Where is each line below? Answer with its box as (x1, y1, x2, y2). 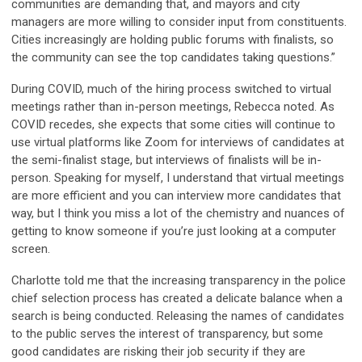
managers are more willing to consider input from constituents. (11, 15, 347, 30)
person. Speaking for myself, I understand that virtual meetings (11, 170, 344, 186)
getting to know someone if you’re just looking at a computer (11, 224, 336, 239)
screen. (11, 242, 50, 257)
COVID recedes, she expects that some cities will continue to (11, 117, 335, 133)
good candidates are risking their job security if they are (11, 344, 305, 360)
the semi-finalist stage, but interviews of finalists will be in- (11, 153, 322, 168)
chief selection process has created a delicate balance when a (11, 291, 343, 306)
